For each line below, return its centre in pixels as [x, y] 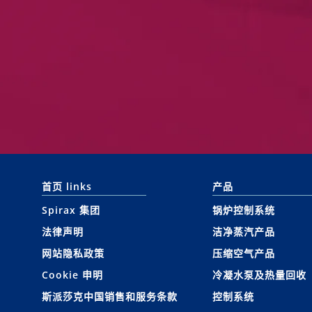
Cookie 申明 [72, 275]
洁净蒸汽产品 [243, 232]
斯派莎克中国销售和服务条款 [110, 296]
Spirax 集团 [71, 210]
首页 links [67, 186]
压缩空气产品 [243, 253]
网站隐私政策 [73, 253]
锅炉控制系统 [243, 210]
